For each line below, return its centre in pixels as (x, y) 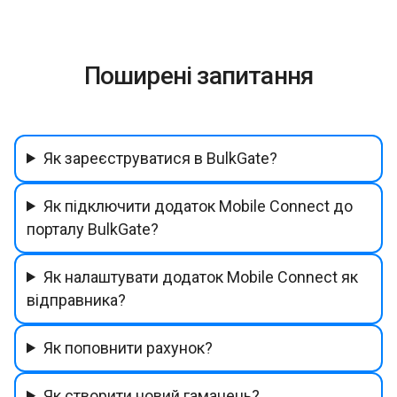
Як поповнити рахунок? (128, 347)
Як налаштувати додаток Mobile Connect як (201, 276)
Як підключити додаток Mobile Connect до (198, 206)
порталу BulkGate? (93, 229)
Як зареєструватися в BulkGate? (161, 158)
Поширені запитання (198, 75)
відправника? (76, 300)
